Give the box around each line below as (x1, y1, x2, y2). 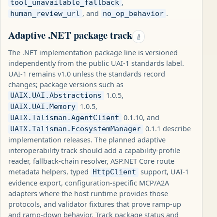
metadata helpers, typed (8, 167, 91, 177)
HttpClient (93, 168, 137, 176)
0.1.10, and (121, 112, 159, 123)
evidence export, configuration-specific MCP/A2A (8, 178, 169, 188)
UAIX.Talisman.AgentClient (10, 114, 120, 122)
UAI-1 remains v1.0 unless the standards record (8, 69, 165, 79)
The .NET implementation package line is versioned (8, 47, 178, 58)
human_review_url (10, 10, 80, 18)
